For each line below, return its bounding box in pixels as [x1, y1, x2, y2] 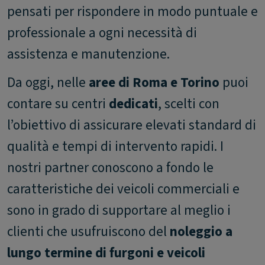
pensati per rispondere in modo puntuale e [7, 1, 258, 21]
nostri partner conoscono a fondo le [7, 157, 214, 177]
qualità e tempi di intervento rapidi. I [7, 136, 224, 156]
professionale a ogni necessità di [7, 22, 197, 43]
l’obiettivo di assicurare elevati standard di [7, 115, 256, 135]
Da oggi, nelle [7, 72, 89, 92]
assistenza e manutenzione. [7, 44, 170, 64]
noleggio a [170, 221, 232, 241]
